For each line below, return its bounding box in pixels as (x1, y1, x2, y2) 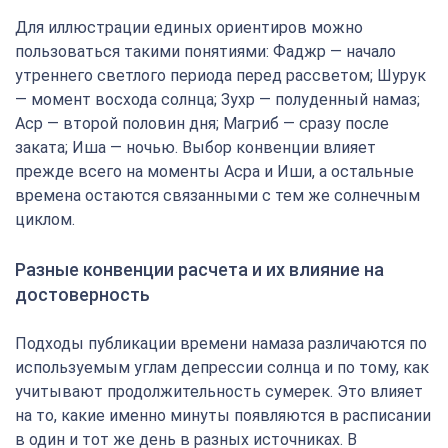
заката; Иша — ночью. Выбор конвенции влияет (15, 138, 376, 157)
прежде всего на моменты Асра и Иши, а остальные (15, 162, 414, 181)
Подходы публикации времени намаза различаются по (15, 334, 427, 353)
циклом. (15, 210, 75, 229)
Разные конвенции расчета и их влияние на (15, 259, 384, 280)
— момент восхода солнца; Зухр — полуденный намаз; (15, 90, 420, 109)
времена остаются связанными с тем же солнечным (15, 186, 420, 205)
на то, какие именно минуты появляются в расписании (15, 406, 431, 425)
